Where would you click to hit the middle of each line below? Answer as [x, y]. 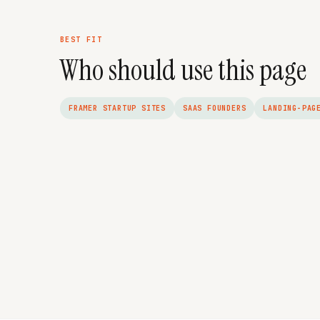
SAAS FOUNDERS [215, 108]
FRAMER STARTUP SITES [117, 108]
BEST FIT [81, 40]
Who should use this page [183, 70]
